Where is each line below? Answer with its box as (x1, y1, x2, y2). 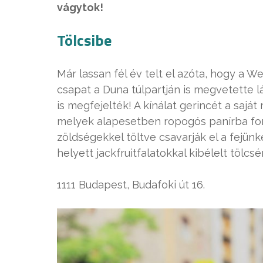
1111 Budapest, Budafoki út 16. (57, 178, 205, 191)
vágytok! (57, 1, 103, 14)
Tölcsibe (57, 29, 112, 52)
